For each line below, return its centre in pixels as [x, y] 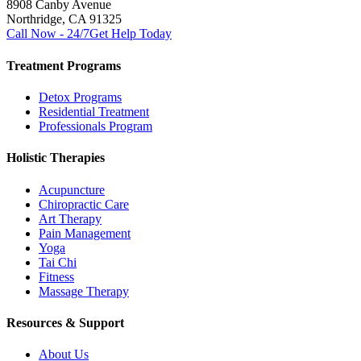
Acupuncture [72, 189]
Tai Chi [58, 262]
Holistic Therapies [56, 158]
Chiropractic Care [84, 204]
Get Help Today [131, 34]
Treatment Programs [64, 65]
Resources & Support [65, 322]
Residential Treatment [94, 112]
